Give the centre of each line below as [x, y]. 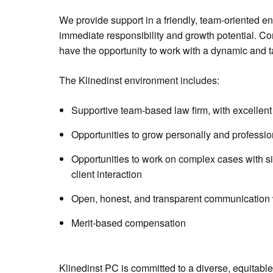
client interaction [107, 174]
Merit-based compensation [129, 223]
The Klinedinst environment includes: [139, 80]
